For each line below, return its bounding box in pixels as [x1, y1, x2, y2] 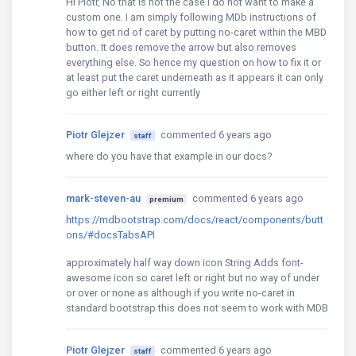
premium [149, 195, 184, 204]
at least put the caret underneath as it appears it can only [66, 72, 323, 84]
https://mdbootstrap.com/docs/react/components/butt [66, 214, 323, 226]
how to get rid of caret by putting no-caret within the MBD [66, 26, 327, 39]
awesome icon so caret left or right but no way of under [66, 272, 319, 284]
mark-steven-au [66, 192, 141, 205]
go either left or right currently [66, 87, 200, 99]
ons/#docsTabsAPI [66, 229, 155, 242]
